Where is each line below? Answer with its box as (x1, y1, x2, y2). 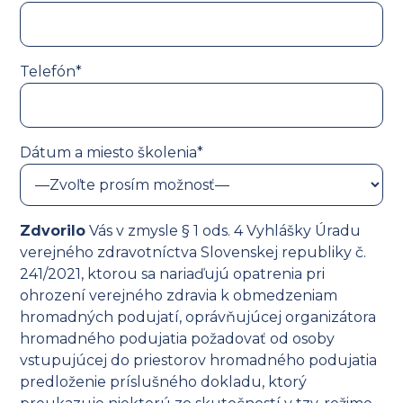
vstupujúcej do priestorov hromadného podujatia (20, 352, 378, 370)
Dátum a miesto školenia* (20, 144, 204, 162)
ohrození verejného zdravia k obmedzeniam (20, 287, 338, 305)
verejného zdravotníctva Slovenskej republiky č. (20, 244, 367, 262)
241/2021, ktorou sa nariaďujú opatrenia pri (20, 265, 326, 283)
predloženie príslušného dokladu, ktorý (20, 373, 308, 391)
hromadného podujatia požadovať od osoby (20, 330, 336, 348)
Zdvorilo (20, 222, 86, 240)
